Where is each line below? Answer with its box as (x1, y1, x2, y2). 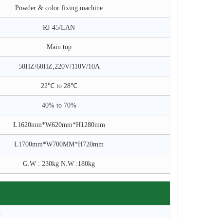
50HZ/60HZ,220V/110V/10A (18, 63, 100, 70)
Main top (46, 43, 72, 51)
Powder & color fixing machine (15, 4, 103, 12)
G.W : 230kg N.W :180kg (23, 160, 95, 167)
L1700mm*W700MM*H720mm (14, 141, 104, 148)
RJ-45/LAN (43, 24, 75, 31)
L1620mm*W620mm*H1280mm (13, 121, 105, 128)
